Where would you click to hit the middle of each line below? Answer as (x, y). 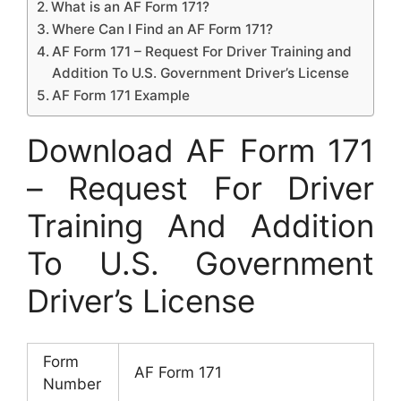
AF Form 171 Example (121, 95)
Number (72, 384)
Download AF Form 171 (200, 150)
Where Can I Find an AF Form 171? (163, 29)
